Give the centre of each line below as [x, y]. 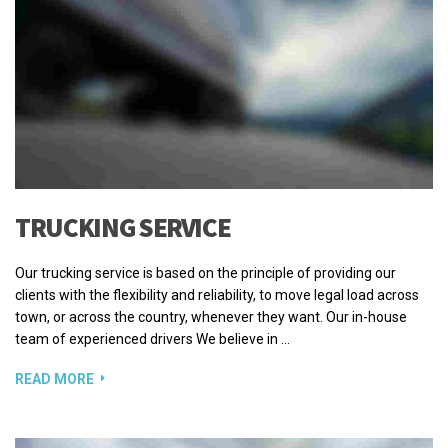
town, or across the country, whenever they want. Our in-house [211, 316]
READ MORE [54, 378]
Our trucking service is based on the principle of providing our [205, 272]
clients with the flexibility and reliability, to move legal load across [217, 294]
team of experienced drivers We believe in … [152, 338]
